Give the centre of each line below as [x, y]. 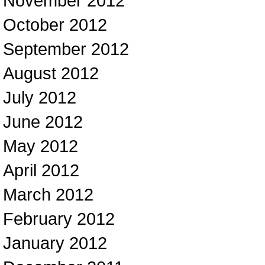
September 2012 [66, 49]
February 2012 [59, 219]
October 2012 [55, 25]
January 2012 [55, 243]
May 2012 [41, 146]
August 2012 [51, 73]
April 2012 [41, 170]
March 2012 [48, 194]
